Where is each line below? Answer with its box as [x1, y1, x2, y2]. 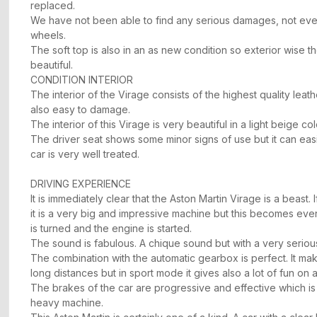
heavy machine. [30, 296, 103, 309]
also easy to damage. [30, 103, 130, 116]
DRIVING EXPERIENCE [30, 178, 131, 190]
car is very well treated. [30, 148, 142, 161]
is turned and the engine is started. [30, 222, 192, 235]
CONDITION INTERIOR [30, 74, 136, 86]
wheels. [30, 29, 69, 42]
